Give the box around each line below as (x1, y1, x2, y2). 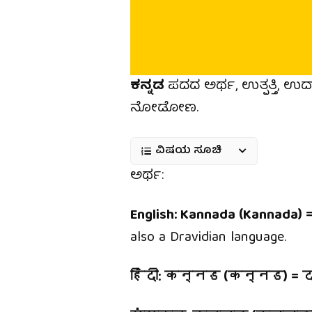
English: (130, 203, 180, 228)
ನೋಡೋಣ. (130, 96, 198, 120)
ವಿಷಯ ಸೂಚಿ (155, 141, 221, 161)
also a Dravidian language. (130, 226, 286, 250)
